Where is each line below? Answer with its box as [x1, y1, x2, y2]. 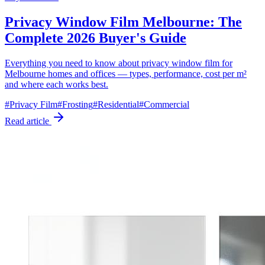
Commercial [144, 99, 189, 110]
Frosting [62, 99, 93, 110]
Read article [5, 116, 51, 127]
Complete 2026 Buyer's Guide [5, 30, 186, 46]
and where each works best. [5, 79, 108, 90]
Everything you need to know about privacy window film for [5, 58, 232, 69]
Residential [98, 99, 139, 110]
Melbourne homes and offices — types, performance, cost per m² [5, 69, 247, 79]
